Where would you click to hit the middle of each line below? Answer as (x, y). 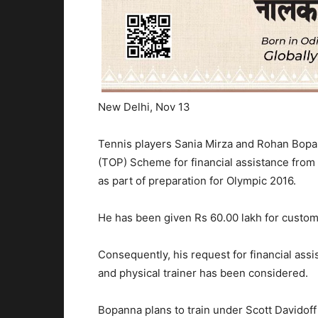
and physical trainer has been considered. (203, 273)
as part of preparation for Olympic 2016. (197, 181)
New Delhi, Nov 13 (144, 107)
